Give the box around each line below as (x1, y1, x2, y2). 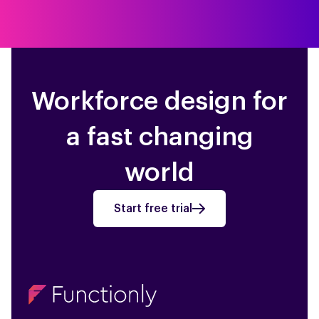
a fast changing (66, 124, 253, 150)
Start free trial (114, 203, 192, 214)
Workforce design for (31, 88, 288, 114)
